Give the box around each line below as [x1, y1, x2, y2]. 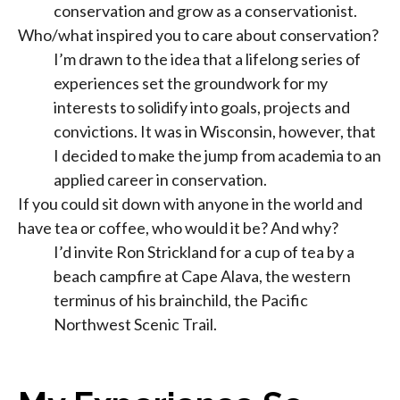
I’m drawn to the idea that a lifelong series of [54, 48, 361, 69]
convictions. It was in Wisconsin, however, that [54, 121, 376, 141]
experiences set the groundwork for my [54, 72, 328, 93]
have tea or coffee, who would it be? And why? [18, 217, 338, 237]
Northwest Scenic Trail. [54, 313, 217, 334]
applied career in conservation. [54, 169, 267, 189]
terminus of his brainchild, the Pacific [54, 289, 308, 310]
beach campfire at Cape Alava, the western [54, 265, 351, 286]
